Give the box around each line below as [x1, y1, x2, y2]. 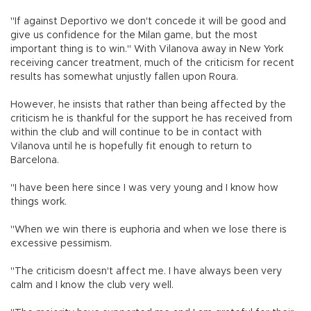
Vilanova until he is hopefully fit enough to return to [10, 142, 252, 152]
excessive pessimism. [10, 239, 112, 249]
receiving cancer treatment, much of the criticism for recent [10, 58, 294, 69]
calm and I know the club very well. [10, 280, 174, 291]
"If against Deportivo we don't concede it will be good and [10, 17, 286, 27]
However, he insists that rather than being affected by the [10, 100, 286, 110]
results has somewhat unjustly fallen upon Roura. [10, 72, 238, 83]
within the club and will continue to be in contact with [10, 128, 262, 138]
